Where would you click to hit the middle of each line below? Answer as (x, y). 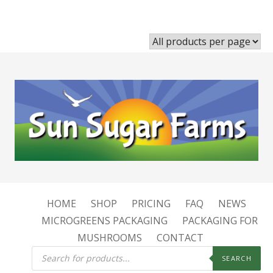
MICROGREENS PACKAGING (104, 220)
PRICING (151, 203)
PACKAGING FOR (220, 220)
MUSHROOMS (109, 237)
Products (53, 250)
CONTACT (180, 237)
